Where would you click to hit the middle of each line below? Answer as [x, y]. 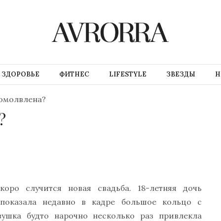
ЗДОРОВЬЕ [20, 74]
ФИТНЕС [74, 74]
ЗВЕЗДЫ [181, 74]
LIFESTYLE [128, 74]
